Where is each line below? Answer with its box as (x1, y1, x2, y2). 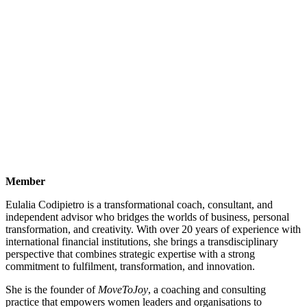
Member (5, 175, 45, 188)
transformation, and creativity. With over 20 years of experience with (5, 223, 301, 236)
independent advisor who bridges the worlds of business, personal (5, 211, 289, 223)
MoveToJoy (98, 284, 148, 296)
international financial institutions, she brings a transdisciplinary (5, 236, 278, 248)
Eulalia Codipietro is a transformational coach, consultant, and (5, 199, 273, 211)
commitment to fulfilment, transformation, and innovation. (5, 260, 255, 273)
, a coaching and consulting (148, 284, 266, 296)
